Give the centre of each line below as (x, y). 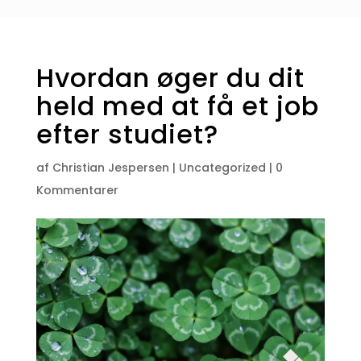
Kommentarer (77, 190)
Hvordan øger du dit (170, 77)
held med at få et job (177, 106)
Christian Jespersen (110, 167)
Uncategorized (222, 167)
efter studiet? (127, 134)
